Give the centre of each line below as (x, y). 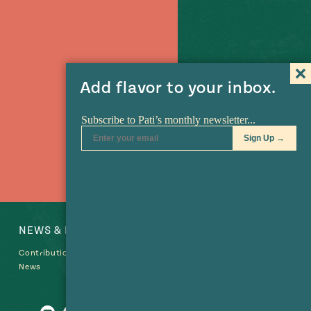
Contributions (48, 253)
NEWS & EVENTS (64, 231)
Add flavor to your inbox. (178, 88)
